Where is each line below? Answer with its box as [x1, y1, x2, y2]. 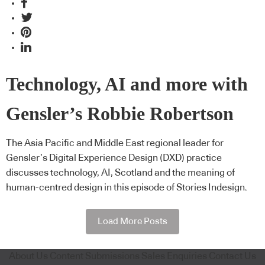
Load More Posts [98, 216, 167, 226]
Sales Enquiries [141, 251, 207, 261]
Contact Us [209, 251, 256, 261]
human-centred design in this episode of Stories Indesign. [6, 183, 247, 193]
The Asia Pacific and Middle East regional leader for [6, 138, 224, 148]
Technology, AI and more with [6, 73, 248, 95]
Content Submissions [50, 251, 140, 261]
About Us [9, 251, 48, 261]
